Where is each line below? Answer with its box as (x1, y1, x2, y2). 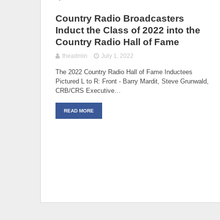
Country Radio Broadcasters (55, 13, 184, 24)
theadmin (62, 52, 87, 59)
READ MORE (64, 108, 94, 113)
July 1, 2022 (101, 52, 134, 59)
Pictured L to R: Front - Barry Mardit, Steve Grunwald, (55, 77, 209, 85)
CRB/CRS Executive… (55, 86, 121, 94)
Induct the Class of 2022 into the (55, 25, 200, 35)
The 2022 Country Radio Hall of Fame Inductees (55, 68, 194, 76)
